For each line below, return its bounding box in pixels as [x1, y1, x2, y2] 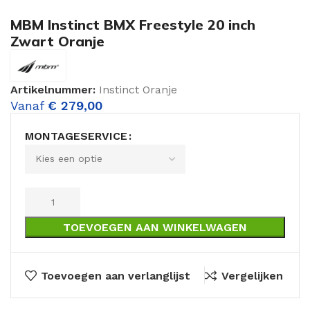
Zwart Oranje [10, 32, 104, 50]
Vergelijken [221, 268, 283, 282]
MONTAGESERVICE [25, 129, 127, 143]
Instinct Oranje [99, 82, 177, 96]
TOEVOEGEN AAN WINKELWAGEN [63, 220, 247, 234]
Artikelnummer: [10, 82, 99, 96]
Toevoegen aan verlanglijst [41, 268, 191, 282]
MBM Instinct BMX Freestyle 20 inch [10, 15, 255, 33]
